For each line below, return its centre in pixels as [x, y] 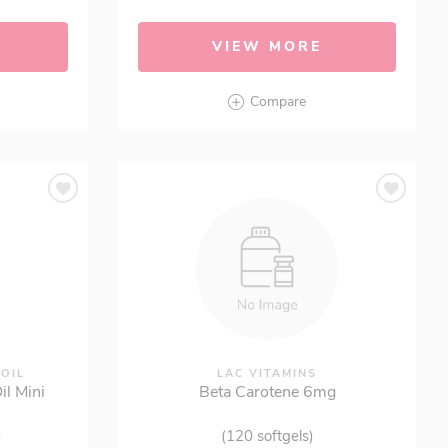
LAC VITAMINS [267, 373]
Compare [278, 101]
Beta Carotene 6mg [267, 392]
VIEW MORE [267, 46]
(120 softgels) [267, 436]
